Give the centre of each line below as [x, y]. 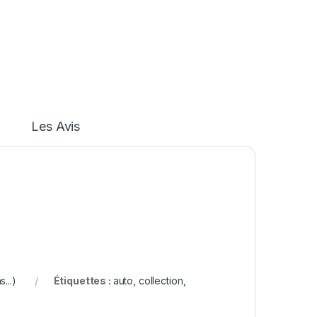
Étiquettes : [83, 281]
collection [161, 281]
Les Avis [56, 127]
